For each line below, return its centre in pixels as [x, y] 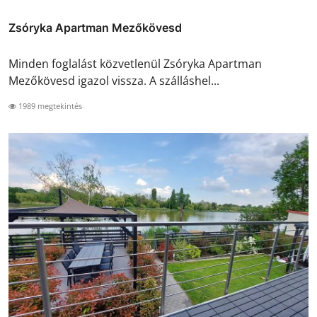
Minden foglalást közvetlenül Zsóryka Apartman [135, 64]
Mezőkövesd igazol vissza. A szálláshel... [114, 81]
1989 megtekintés [49, 106]
